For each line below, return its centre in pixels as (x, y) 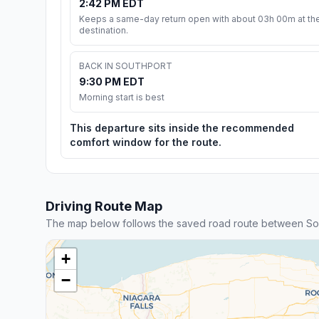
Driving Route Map (104, 206)
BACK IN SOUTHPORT (126, 66)
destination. (104, 30)
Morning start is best (122, 97)
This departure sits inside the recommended (182, 127)
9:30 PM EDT (112, 81)
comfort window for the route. (146, 142)
